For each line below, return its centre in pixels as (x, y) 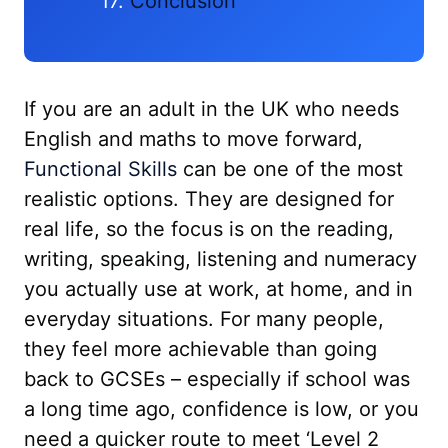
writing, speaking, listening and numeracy (220, 259)
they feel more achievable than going (200, 349)
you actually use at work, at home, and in (218, 289)
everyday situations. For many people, (204, 319)
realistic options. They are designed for (209, 199)
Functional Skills (100, 169)
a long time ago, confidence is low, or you (221, 409)
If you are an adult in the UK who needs (211, 109)
